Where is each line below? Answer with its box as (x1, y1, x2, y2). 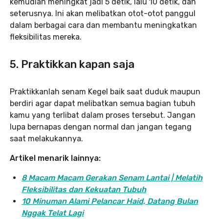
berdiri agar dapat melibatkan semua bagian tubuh (10, 99, 196, 108)
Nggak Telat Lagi (22, 208, 84, 218)
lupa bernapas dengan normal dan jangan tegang (10, 122, 192, 131)
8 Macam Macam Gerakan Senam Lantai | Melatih (22, 173, 202, 182)
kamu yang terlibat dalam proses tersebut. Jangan (10, 110, 196, 120)
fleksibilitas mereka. (10, 32, 82, 42)
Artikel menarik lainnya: (10, 153, 101, 163)
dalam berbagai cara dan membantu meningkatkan (10, 21, 197, 30)
